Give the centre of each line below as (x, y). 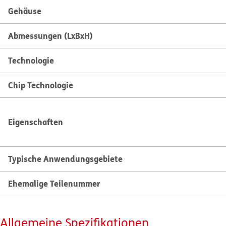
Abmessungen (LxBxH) (50, 36)
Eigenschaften (36, 122)
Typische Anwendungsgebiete (65, 159)
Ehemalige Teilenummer (54, 183)
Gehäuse (25, 11)
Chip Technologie (41, 85)
